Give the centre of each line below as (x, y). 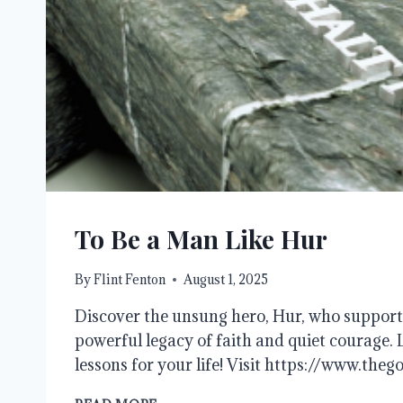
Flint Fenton (130, 280)
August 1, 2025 (226, 280)
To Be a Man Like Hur (201, 238)
